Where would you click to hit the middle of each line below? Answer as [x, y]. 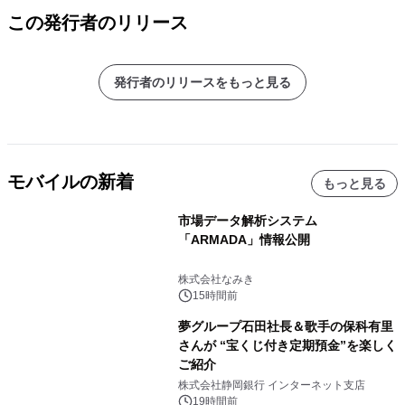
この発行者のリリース [98, 23]
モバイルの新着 [71, 182]
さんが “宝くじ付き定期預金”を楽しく [287, 345]
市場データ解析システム [247, 221]
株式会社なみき [216, 279]
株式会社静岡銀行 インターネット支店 [271, 385]
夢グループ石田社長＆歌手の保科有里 [285, 326]
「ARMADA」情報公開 [244, 240]
